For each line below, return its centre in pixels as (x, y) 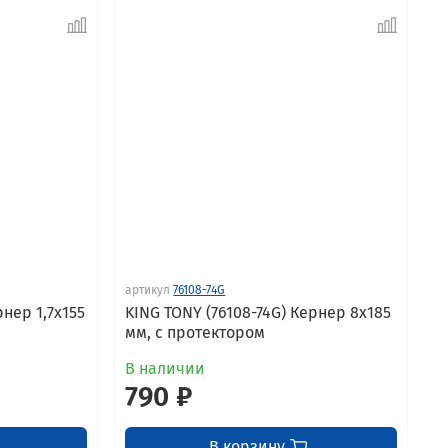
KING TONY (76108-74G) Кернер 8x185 (258, 312)
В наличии (165, 368)
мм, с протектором (195, 332)
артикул (148, 289)
